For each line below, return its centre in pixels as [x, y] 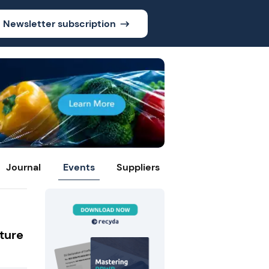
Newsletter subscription [59, 23]
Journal [24, 168]
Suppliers [138, 168]
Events [79, 168]
